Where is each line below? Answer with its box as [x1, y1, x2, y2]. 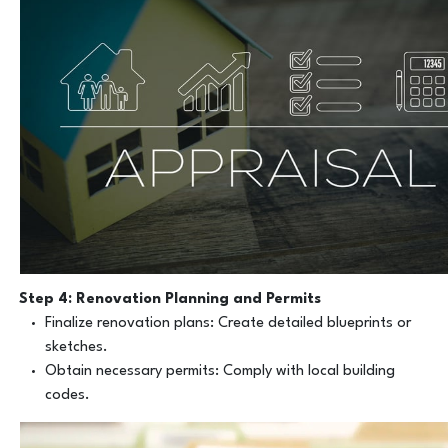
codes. [44, 388, 90, 404]
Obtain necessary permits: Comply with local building [44, 364, 395, 380]
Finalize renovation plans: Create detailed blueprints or [44, 316, 411, 332]
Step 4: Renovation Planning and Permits [19, 292, 322, 308]
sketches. [44, 340, 108, 356]
